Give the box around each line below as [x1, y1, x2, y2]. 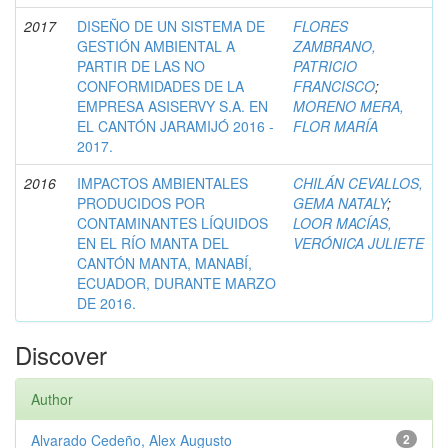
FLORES [293, 15, 348, 36]
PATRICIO [293, 55, 357, 76]
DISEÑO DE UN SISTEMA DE [77, 15, 265, 36]
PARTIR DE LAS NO [77, 55, 205, 76]
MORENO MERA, [293, 95, 404, 116]
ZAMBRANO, [293, 35, 376, 56]
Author [31, 388, 73, 409]
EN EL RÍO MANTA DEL [77, 232, 229, 253]
